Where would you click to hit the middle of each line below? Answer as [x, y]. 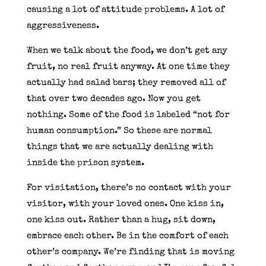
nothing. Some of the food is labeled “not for [128, 115]
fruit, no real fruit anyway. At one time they [128, 66]
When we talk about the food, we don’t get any [127, 50]
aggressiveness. [63, 26]
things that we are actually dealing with [120, 147]
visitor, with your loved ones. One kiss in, [125, 204]
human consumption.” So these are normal [119, 131]
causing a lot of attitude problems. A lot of [125, 9]
